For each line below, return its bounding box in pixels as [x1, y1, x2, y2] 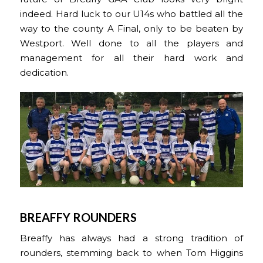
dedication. [19, 68, 69, 79]
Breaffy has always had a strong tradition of [19, 233, 244, 244]
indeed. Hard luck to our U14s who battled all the [19, 9, 244, 20]
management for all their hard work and [19, 53, 244, 64]
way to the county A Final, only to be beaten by [19, 23, 244, 35]
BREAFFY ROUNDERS [19, 210, 137, 225]
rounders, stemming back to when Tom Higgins [19, 248, 244, 259]
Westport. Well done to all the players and [19, 38, 244, 49]
